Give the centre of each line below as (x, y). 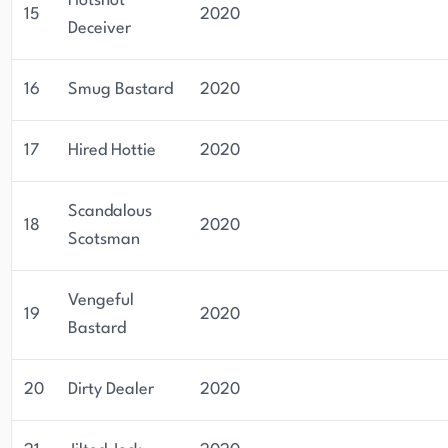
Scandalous (110, 211)
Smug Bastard (120, 89)
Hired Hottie (112, 150)
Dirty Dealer (111, 389)
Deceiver (99, 28)
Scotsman (104, 239)
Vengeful (101, 300)
